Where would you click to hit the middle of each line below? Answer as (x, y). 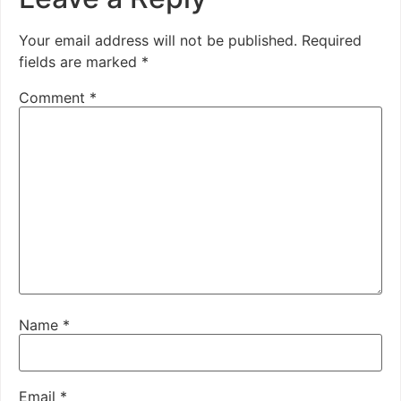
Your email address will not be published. (158, 40)
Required (332, 40)
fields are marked (80, 61)
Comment (54, 97)
